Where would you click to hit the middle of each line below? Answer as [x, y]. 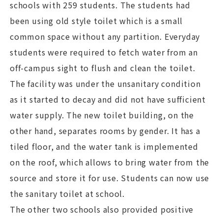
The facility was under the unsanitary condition [105, 83]
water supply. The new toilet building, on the [102, 115]
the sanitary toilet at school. [68, 193]
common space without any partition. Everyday [105, 36]
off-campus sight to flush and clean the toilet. [103, 68]
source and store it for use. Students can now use [110, 178]
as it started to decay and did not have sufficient [108, 99]
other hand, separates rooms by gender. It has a [105, 131]
